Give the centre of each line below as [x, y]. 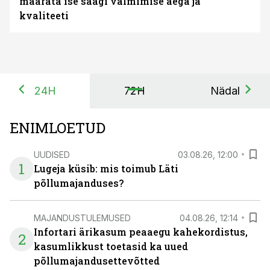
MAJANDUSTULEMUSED [82, 218]
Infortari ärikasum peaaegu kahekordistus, [141, 232]
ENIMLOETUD [58, 128]
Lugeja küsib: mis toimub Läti [106, 168]
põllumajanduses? [79, 183]
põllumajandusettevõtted [97, 261]
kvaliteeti [44, 15]
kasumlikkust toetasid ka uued [111, 246]
